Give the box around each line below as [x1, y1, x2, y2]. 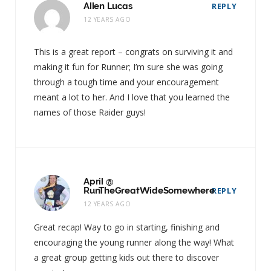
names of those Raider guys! [34, 106, 146, 118]
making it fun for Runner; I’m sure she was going [34, 60, 223, 73]
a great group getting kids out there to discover [34, 251, 219, 263]
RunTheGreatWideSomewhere [83, 184, 215, 196]
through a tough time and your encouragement [34, 76, 219, 88]
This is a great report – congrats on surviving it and [34, 45, 233, 57]
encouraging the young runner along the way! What [34, 236, 234, 248]
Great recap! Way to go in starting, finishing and [34, 221, 220, 233]
